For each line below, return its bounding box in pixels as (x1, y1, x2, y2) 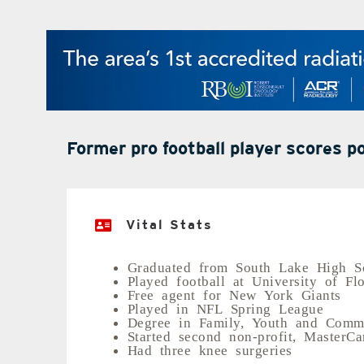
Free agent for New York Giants (127, 287, 341, 301)
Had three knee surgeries (127, 342, 292, 357)
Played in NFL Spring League (127, 301, 324, 315)
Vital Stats (125, 217, 213, 233)
